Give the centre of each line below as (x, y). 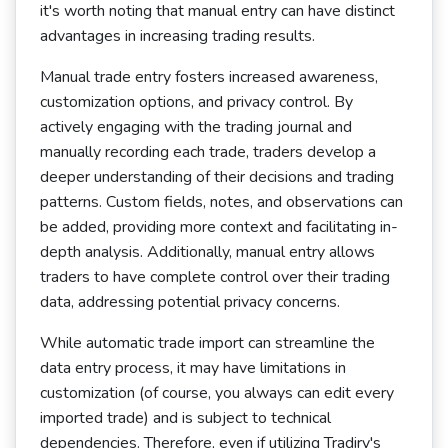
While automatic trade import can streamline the (207, 343)
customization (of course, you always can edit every (217, 393)
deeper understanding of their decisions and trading (217, 177)
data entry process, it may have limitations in (193, 368)
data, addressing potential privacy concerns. (190, 302)
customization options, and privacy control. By (196, 102)
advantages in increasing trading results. (177, 36)
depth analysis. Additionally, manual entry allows (207, 252)
